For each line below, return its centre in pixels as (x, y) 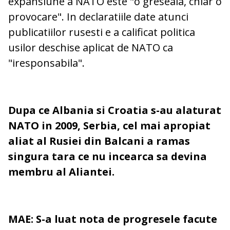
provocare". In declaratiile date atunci (98, 17)
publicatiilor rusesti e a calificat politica (102, 32)
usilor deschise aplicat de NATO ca (91, 48)
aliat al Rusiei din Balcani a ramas (99, 141)
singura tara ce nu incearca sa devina (108, 157)
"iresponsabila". (46, 63)
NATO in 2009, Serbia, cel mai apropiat (109, 126)
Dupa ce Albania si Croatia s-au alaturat (115, 110)
